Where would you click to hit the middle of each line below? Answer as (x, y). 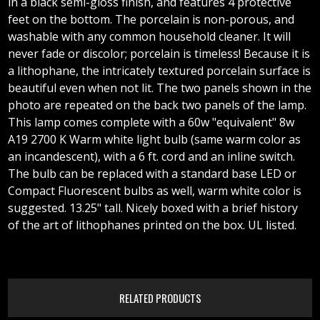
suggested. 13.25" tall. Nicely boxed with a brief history (153, 208)
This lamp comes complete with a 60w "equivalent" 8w (151, 122)
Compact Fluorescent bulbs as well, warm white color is (155, 191)
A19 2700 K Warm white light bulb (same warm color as (155, 140)
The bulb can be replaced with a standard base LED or (152, 174)
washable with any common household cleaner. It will (150, 37)
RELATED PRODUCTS (160, 298)
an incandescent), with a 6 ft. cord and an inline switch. (152, 157)
